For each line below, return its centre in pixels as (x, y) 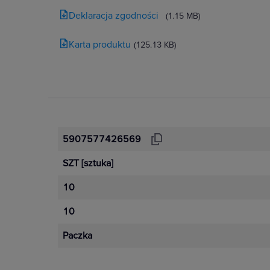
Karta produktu (100, 45)
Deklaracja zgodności (114, 16)
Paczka (77, 236)
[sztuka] (97, 163)
